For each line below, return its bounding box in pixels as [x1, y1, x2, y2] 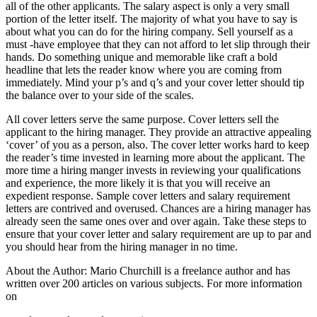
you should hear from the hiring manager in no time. [6, 240, 238, 253]
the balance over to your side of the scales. [6, 88, 194, 101]
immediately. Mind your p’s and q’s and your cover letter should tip [6, 76, 304, 88]
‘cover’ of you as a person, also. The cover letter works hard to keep [6, 138, 309, 151]
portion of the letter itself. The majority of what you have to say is [6, 12, 297, 25]
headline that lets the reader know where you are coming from [6, 63, 282, 76]
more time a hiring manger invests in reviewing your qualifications [6, 163, 301, 176]
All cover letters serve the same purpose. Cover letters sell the [6, 113, 279, 125]
